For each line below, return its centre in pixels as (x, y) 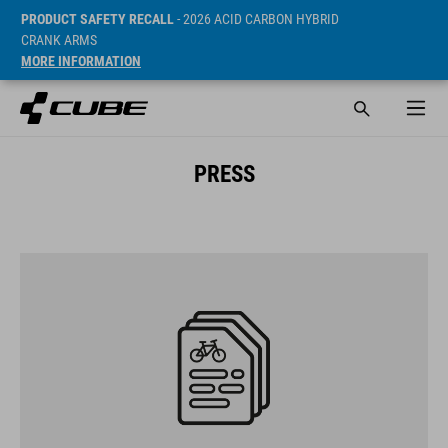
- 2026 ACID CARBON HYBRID (256, 19)
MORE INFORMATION (81, 61)
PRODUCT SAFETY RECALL (97, 19)
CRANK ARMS (59, 40)
